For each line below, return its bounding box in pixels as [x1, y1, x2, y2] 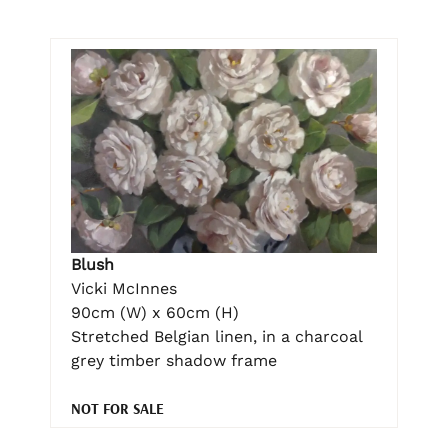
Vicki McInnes [71, 279, 177, 299]
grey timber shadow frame [71, 351, 277, 371]
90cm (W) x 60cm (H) [71, 303, 239, 323]
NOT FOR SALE [71, 399, 164, 419]
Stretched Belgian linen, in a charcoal [71, 327, 362, 347]
